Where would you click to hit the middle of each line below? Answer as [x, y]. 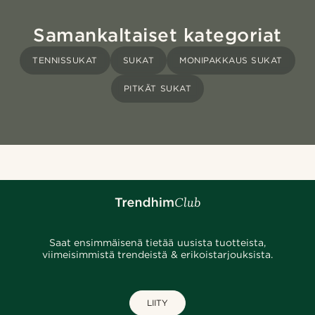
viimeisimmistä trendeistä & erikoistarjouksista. [157, 255]
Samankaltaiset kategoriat [157, 35]
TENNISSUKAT [65, 60]
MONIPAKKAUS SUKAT [231, 60]
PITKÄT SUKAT [157, 89]
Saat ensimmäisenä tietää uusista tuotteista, [157, 243]
